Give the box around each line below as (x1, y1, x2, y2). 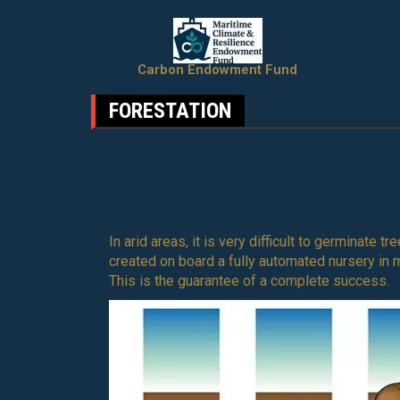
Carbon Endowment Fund (137, 62, 298, 78)
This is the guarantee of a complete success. (109, 272, 389, 289)
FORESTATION (109, 98, 231, 123)
